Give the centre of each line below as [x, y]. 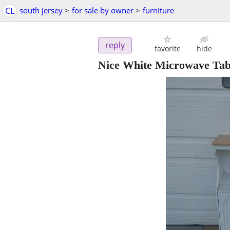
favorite [167, 49]
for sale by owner [103, 10]
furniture [158, 10]
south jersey [41, 10]
